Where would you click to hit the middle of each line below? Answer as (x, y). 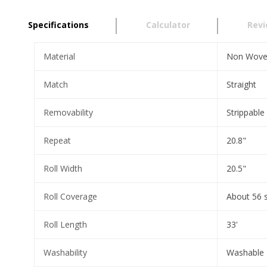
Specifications (58, 25)
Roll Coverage (70, 196)
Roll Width (63, 168)
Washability (65, 252)
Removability (68, 112)
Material (59, 56)
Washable (245, 252)
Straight (241, 84)
